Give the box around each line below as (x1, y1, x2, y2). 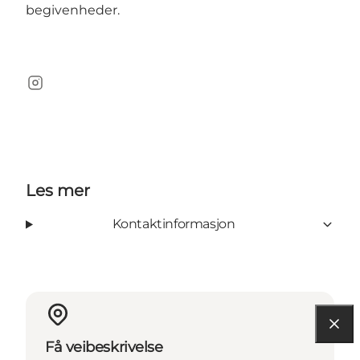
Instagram (25, 83, 91, 99)
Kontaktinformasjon (112, 216, 235, 232)
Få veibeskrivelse (45, 338, 163, 357)
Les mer (26, 181, 90, 201)
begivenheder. (26, 2, 120, 18)
